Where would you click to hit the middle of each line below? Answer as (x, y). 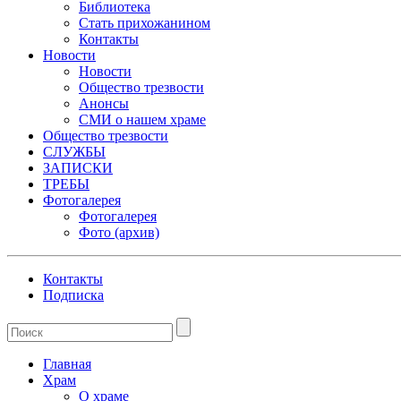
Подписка (73, 295)
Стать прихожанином (145, 23)
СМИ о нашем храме (142, 119)
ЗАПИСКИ (78, 168)
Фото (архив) (119, 232)
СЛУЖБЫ (74, 152)
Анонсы (104, 103)
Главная (67, 364)
